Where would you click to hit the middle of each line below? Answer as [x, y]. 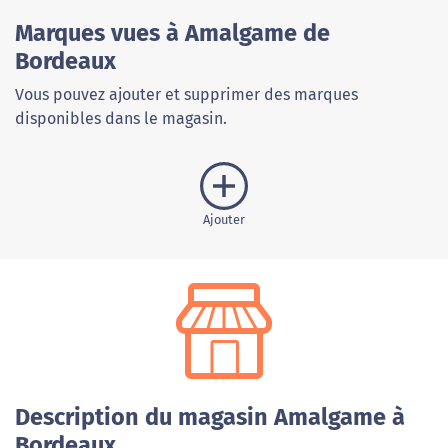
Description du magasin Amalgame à [210, 417]
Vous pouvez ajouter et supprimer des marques [186, 95]
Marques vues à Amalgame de [172, 33]
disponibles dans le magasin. [121, 119]
